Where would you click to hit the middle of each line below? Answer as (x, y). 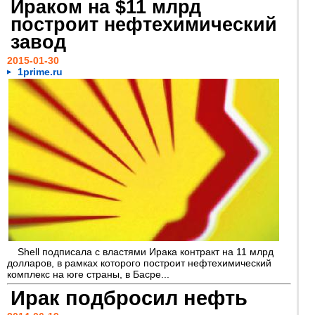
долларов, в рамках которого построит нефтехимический (139, 263)
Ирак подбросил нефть (129, 298)
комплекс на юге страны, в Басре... (88, 274)
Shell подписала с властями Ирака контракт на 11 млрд (146, 252)
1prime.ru (40, 72)
